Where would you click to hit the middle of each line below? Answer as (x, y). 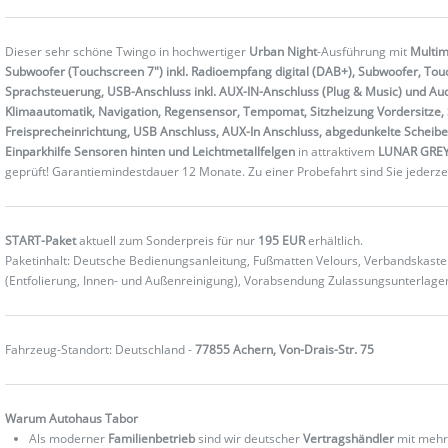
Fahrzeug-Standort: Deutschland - (100, 349)
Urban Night (283, 51)
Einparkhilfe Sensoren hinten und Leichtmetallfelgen (150, 151)
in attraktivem (337, 151)
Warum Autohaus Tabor (72, 418)
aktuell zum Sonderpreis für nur (167, 240)
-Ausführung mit (364, 51)
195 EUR (282, 240)
